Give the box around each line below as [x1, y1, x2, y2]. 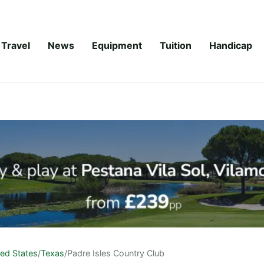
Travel [1, 39, 30, 51]
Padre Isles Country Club [67, 247, 164, 258]
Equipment [92, 39, 142, 51]
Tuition [160, 39, 192, 51]
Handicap [209, 39, 252, 51]
